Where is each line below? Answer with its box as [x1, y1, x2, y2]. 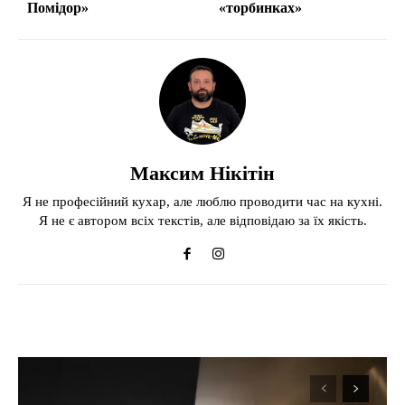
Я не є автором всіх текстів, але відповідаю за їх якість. [38, 212, 367, 228]
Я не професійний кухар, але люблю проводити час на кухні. [23, 193, 382, 209]
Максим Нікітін [130, 161, 275, 184]
